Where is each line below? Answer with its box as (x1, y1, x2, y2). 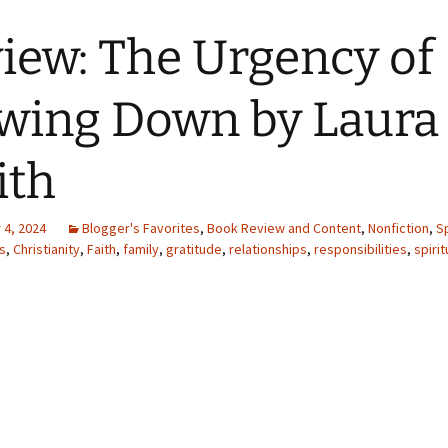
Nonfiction (368, 219, 429, 237)
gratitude (166, 240, 222, 258)
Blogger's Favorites (82, 219, 200, 237)
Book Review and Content (207, 219, 361, 237)
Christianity (13, 240, 80, 258)
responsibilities (314, 240, 407, 258)
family (123, 240, 159, 258)
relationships (229, 240, 307, 258)
